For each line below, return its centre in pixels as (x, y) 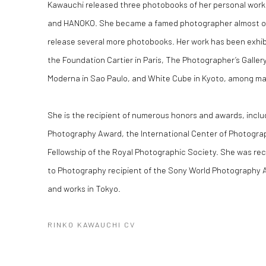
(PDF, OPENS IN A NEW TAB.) (109, 243)
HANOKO (79, 23)
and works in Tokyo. (84, 188)
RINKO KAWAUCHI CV (91, 224)
